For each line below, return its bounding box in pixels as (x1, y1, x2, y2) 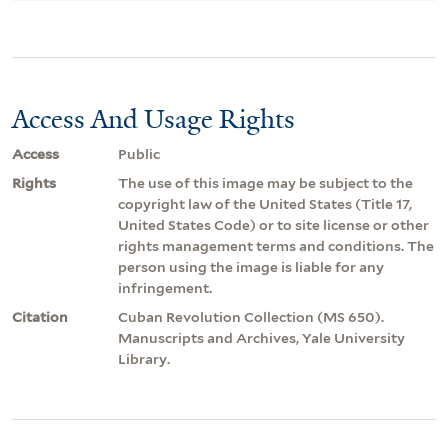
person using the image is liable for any (118, 258, 384, 275)
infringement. (118, 279, 212, 296)
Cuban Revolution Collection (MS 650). (118, 308, 384, 325)
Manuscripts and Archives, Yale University (118, 329, 405, 346)
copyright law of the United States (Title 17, (118, 195, 412, 212)
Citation (12, 308, 68, 325)
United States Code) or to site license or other (118, 216, 429, 233)
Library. (118, 350, 170, 367)
